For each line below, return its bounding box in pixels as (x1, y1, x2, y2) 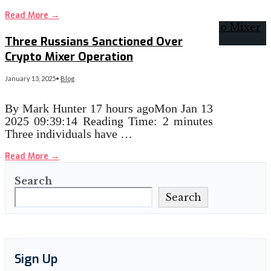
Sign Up (15, 251, 57, 268)
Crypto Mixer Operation (5, 48, 133, 64)
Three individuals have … (5, 127, 132, 141)
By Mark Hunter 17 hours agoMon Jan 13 (5, 102, 214, 116)
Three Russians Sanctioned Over (5, 33, 183, 49)
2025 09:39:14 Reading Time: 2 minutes (5, 114, 214, 128)
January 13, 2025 (5, 74, 56, 83)
